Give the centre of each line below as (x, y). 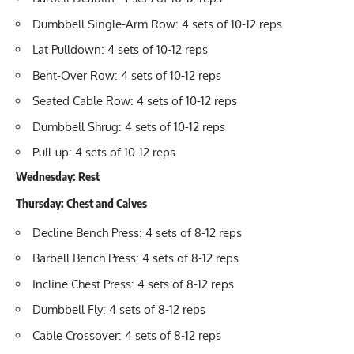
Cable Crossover (75, 335)
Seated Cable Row (81, 101)
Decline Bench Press (86, 232)
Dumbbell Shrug (75, 126)
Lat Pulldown (67, 50)
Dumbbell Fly (68, 310)
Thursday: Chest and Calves (81, 203)
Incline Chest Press (82, 284)
